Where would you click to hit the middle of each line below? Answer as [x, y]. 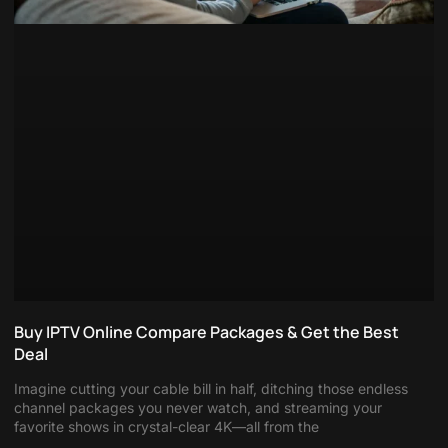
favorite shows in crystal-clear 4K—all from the [166, 427]
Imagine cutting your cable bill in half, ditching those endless [211, 389]
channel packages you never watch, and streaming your [198, 408]
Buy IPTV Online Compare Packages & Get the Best [206, 332]
